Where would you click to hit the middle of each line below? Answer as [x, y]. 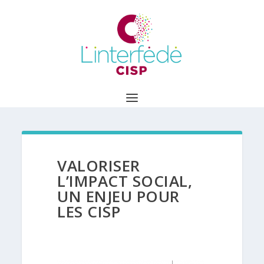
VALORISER [99, 166]
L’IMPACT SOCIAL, [125, 181]
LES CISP [89, 212]
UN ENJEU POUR [118, 196]
